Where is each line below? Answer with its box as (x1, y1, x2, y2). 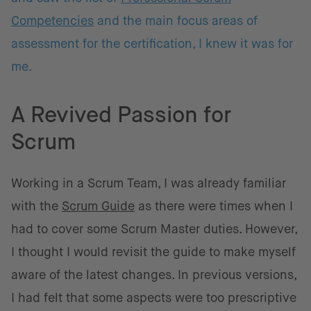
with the (11, 199, 62, 213)
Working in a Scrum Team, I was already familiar (11, 176, 286, 190)
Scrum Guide (62, 199, 135, 213)
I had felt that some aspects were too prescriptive (11, 291, 296, 305)
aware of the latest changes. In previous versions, (11, 268, 296, 282)
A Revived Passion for (11, 102, 231, 127)
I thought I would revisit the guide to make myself (11, 245, 296, 259)
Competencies (11, 14, 94, 28)
